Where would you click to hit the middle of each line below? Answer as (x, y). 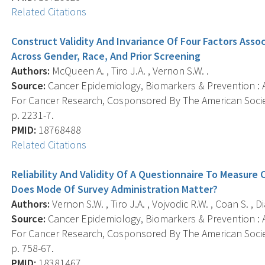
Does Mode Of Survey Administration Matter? (115, 189)
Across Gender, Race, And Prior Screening (106, 56)
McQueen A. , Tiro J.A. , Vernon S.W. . (130, 70)
